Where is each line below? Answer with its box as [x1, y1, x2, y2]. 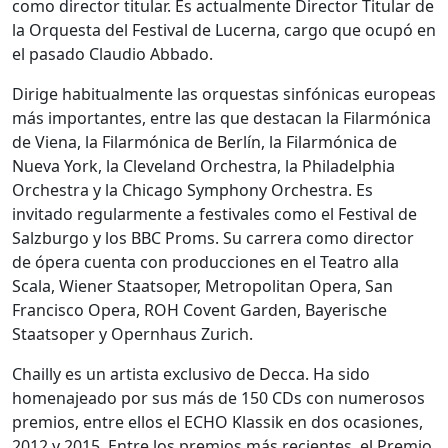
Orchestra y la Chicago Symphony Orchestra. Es [12, 178, 373, 201]
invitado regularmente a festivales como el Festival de [12, 202, 417, 225]
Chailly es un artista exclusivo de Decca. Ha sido [12, 362, 370, 385]
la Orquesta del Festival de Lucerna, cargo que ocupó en [12, 18, 436, 41]
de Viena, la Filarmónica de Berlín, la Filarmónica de [12, 130, 397, 153]
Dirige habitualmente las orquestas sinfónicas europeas [12, 82, 436, 105]
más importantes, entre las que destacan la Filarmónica [12, 106, 431, 129]
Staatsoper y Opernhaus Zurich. [12, 322, 253, 345]
